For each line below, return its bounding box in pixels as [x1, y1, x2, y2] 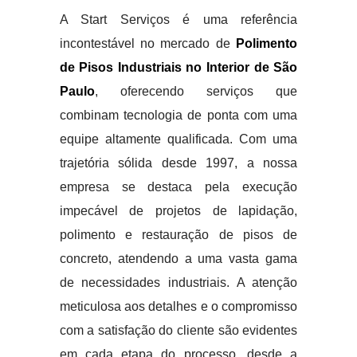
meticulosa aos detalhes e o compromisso [59, 300, 298, 313]
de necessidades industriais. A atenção [59, 276, 298, 289]
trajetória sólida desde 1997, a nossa [59, 156, 298, 170]
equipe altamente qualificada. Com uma [59, 132, 298, 146]
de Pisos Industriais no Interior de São [59, 61, 298, 74]
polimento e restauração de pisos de [59, 228, 298, 241]
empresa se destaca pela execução [59, 180, 298, 194]
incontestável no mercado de [59, 37, 237, 50]
